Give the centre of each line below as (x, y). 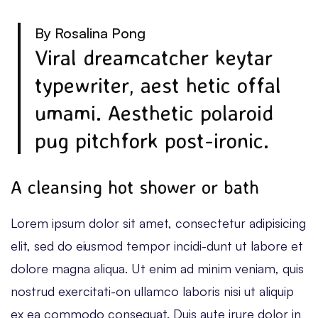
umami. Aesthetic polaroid (154, 112)
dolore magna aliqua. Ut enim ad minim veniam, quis (157, 268)
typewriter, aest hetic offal (158, 84)
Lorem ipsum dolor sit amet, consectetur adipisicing (158, 223)
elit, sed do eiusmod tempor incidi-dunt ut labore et (157, 245)
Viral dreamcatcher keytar (154, 57)
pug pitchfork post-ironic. (152, 140)
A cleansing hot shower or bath (135, 186)
